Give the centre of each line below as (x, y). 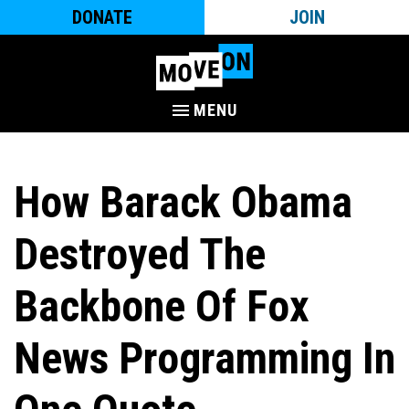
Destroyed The (140, 254)
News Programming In (204, 358)
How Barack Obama (183, 202)
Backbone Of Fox (162, 306)
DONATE (102, 17)
